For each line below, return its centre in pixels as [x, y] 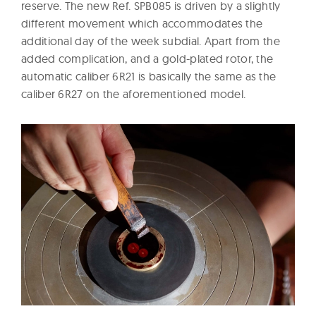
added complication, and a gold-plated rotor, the [147, 59]
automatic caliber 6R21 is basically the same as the [149, 77]
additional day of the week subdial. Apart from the [151, 41]
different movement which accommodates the [142, 24]
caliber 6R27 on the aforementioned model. [134, 94]
